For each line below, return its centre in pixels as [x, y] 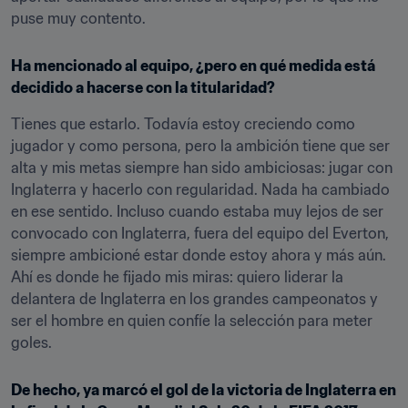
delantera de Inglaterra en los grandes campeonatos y [194, 299]
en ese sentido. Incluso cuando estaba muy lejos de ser [197, 211]
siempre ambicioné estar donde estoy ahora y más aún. [199, 255]
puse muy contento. [78, 18]
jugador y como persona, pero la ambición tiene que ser [200, 146]
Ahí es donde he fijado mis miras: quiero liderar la [177, 277]
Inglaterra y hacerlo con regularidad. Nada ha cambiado [200, 189]
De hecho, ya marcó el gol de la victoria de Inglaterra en [204, 390]
